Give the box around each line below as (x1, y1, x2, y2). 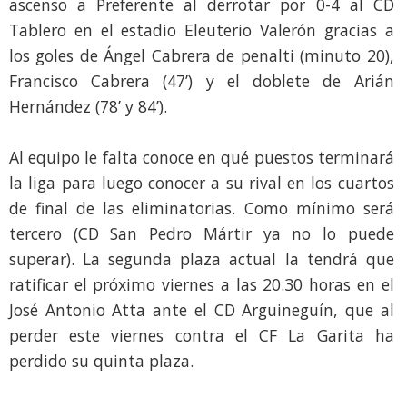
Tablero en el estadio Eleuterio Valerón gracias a (9, 18, 394, 41)
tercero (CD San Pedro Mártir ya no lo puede (9, 222, 394, 244)
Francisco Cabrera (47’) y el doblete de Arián (9, 69, 394, 92)
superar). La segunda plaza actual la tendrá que (9, 247, 394, 270)
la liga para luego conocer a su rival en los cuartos (9, 171, 394, 194)
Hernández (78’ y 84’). (9, 94, 167, 117)
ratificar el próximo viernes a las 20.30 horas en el (9, 273, 394, 295)
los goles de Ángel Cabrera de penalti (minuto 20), (9, 44, 394, 66)
